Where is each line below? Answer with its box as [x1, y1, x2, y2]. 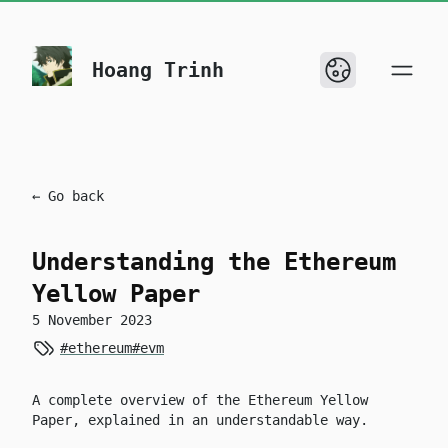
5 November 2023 [32, 312, 152, 328]
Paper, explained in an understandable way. [32, 412, 368, 428]
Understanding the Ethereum [32, 248, 396, 276]
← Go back [32, 188, 104, 204]
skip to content [31, 35, 151, 51]
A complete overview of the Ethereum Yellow [32, 392, 368, 408]
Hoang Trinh [92, 58, 224, 82]
